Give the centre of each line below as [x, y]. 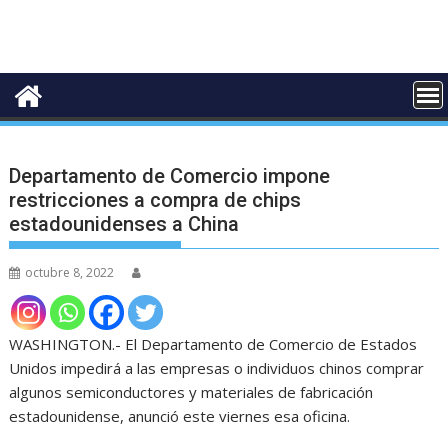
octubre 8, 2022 [70, 272]
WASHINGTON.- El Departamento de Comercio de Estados [213, 343]
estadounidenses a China [124, 223]
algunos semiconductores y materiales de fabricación [191, 391]
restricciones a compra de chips [155, 199]
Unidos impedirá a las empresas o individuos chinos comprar [217, 367]
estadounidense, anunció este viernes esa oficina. [180, 415]
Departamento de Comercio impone [170, 175]
